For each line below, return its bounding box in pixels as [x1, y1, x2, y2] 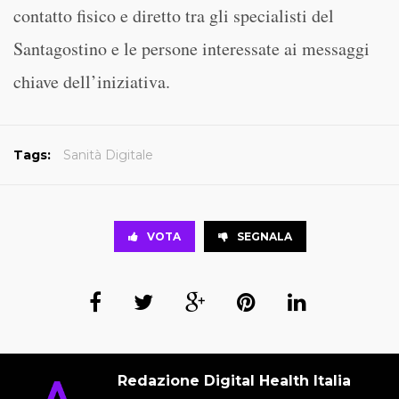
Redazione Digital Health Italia [117, 372, 351, 389]
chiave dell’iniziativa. [13, 69, 170, 94]
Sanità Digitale [63, 147, 153, 163]
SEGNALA [237, 230, 292, 243]
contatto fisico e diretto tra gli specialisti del [13, 4, 334, 28]
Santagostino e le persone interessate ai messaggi [13, 37, 370, 61]
